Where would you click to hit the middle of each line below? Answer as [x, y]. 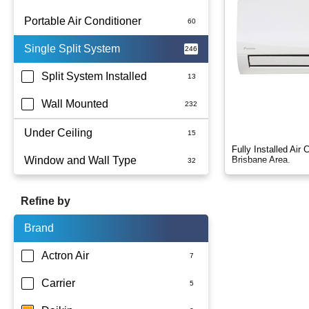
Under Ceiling [58, 133]
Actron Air [65, 256]
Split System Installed [94, 76]
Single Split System [72, 49]
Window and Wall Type [80, 160]
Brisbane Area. [261, 160]
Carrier [58, 283]
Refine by [46, 201]
